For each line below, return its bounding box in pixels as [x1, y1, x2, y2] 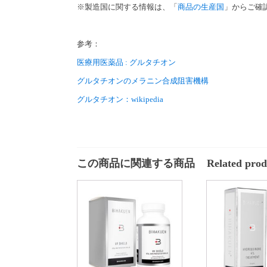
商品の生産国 [178, 2, 224, 11]
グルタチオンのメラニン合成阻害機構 [77, 76, 209, 85]
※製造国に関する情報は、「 [77, 2, 178, 11]
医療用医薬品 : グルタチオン [77, 57, 176, 67]
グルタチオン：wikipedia [77, 94, 163, 104]
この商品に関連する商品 [77, 157, 195, 169]
